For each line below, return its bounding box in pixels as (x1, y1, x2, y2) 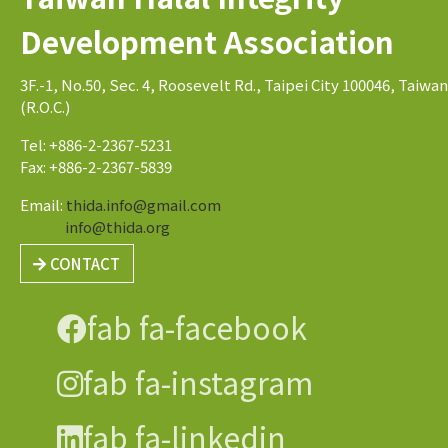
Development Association (20, 19, 394, 63)
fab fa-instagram (83, 360, 313, 404)
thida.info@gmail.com (66, 194, 221, 215)
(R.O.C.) (20, 96, 70, 117)
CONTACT (46, 253, 121, 274)
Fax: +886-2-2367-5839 (20, 156, 172, 177)
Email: (20, 194, 66, 215)
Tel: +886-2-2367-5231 (20, 134, 172, 155)
